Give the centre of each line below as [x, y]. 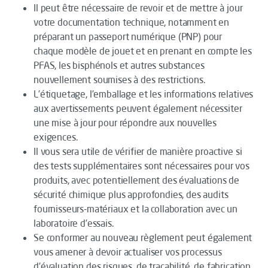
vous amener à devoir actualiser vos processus [128, 252]
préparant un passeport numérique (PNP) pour [128, 36]
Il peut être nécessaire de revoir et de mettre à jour [138, 8]
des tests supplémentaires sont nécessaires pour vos [141, 166]
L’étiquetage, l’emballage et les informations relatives [144, 94]
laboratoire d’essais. [74, 223]
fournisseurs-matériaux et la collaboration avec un [135, 209]
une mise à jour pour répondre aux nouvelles [125, 123]
